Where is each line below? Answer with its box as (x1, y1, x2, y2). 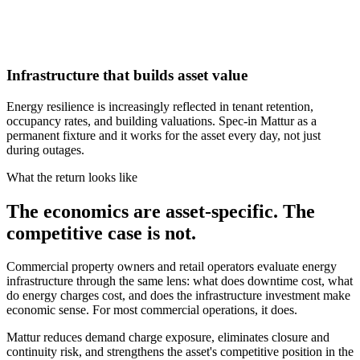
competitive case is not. (6, 222, 196, 243)
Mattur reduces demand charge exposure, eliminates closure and (6, 330, 329, 345)
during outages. (6, 142, 84, 157)
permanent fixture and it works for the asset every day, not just (6, 128, 321, 142)
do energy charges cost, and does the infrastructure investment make (6, 288, 350, 303)
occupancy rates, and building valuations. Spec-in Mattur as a (6, 113, 317, 128)
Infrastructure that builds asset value (6, 66, 247, 84)
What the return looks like (6, 170, 137, 184)
